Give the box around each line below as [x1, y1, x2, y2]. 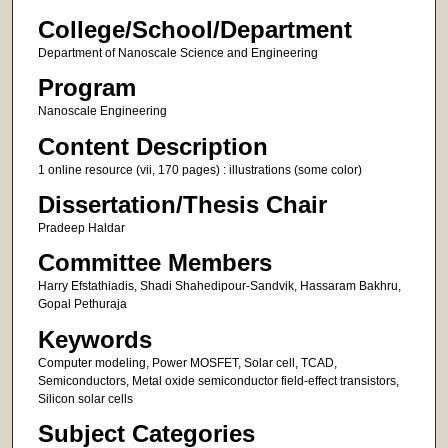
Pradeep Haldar [37, 221, 125, 236]
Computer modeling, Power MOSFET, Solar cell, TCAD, [37, 355, 337, 370]
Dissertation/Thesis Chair [37, 191, 327, 219]
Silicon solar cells [37, 391, 133, 406]
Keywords [37, 325, 152, 353]
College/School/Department [37, 15, 352, 43]
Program [37, 74, 136, 102]
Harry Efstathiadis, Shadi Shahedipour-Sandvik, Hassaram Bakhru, [37, 279, 401, 294]
